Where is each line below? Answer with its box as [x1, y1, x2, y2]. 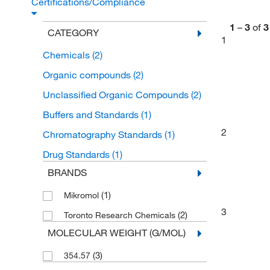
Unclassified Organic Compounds [42, 89, 191, 101]
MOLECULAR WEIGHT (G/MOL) [47, 227, 186, 239]
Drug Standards [42, 148, 112, 160]
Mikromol [63, 190, 101, 201]
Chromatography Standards [42, 128, 165, 140]
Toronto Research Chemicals [63, 210, 178, 221]
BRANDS [47, 166, 87, 178]
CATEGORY [47, 27, 99, 39]
